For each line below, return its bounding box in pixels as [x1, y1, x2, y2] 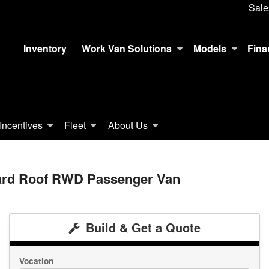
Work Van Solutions [82, 41, 172, 55]
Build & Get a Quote [82, 219, 201, 237]
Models [193, 41, 226, 55]
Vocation [19, 255, 54, 267]
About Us [107, 118, 148, 132]
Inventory [23, 41, 67, 55]
